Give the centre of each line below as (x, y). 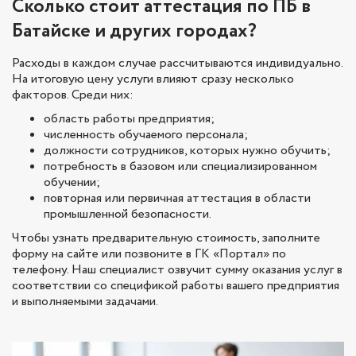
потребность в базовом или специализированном (180, 167)
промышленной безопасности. (128, 215)
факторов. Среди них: (73, 95)
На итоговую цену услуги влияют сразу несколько (153, 79)
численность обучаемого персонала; (146, 135)
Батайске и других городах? (134, 32)
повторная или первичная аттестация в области (177, 199)
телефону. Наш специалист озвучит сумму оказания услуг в (177, 270)
